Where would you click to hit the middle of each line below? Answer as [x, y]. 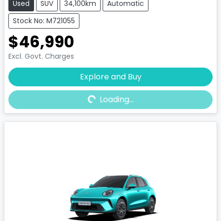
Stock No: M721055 [44, 20]
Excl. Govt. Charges [41, 56]
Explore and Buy [110, 76]
